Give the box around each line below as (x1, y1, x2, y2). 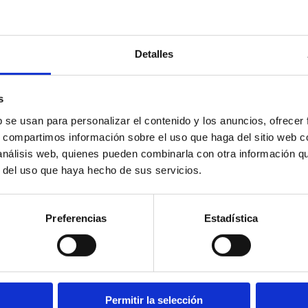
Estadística (203, 212, 258, 224)
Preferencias (45, 212, 107, 224)
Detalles (134, 47, 174, 60)
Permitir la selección (105, 294, 203, 307)
